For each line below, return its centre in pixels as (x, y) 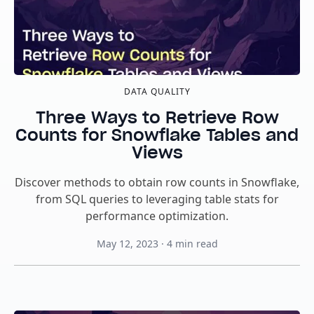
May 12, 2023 (127, 244)
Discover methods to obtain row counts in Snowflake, (157, 182)
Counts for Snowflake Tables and (157, 135)
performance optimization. (157, 216)
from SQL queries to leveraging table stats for (157, 199)
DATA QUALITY (157, 91)
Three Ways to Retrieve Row (157, 117)
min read (196, 244)
